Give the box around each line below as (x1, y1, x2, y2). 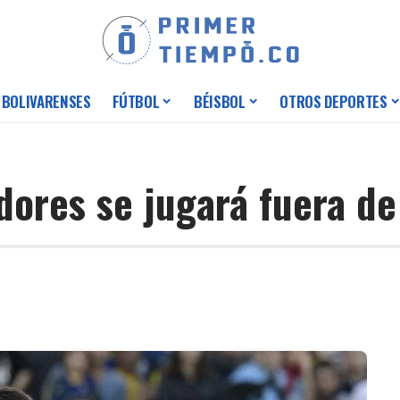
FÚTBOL (112, 90, 160, 113)
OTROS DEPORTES (279, 90, 387, 113)
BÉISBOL (194, 90, 246, 113)
